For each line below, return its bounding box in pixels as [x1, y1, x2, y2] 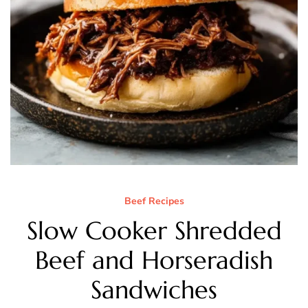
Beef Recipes [124, 194, 184, 208]
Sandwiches [91, 274, 217, 305]
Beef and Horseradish [35, 244, 273, 276]
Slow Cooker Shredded [26, 214, 282, 246]
